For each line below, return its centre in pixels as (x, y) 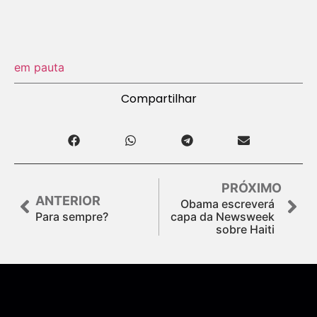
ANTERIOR (68, 200)
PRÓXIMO (252, 188)
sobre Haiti (245, 229)
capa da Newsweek (223, 216)
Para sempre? (72, 216)
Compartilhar (158, 98)
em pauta (39, 67)
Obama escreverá (227, 203)
